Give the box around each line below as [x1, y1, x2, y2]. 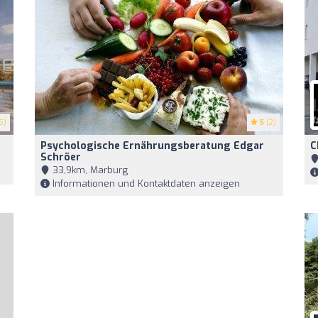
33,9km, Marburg [50, 164, 128, 176]
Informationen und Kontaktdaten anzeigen [50, 177, 240, 190]
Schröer [40, 150, 81, 164]
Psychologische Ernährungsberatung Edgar [40, 139, 264, 153]
